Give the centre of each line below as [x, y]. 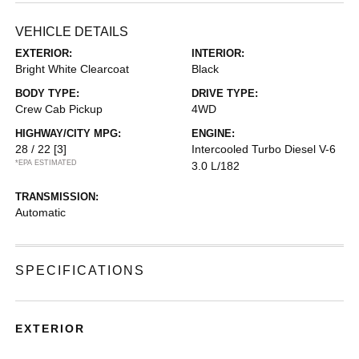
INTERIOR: [218, 53]
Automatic [41, 212]
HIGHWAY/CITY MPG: [69, 133]
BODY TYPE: [48, 93]
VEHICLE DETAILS [72, 31]
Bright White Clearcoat [73, 69]
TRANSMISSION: [57, 196]
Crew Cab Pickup [59, 109]
